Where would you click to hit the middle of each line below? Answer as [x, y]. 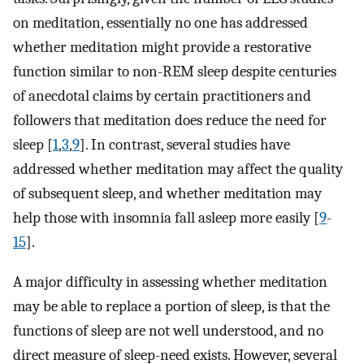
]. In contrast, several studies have [185, 145]
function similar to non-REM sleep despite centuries [175, 72]
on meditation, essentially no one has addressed [160, 23]
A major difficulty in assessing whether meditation [170, 282]
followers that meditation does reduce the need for [170, 121]
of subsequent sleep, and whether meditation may [167, 194]
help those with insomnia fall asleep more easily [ [166, 218]
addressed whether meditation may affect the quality [178, 169]
